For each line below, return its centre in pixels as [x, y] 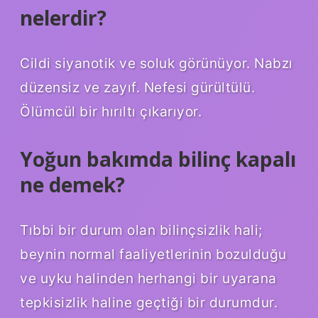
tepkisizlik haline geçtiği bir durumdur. [149, 302]
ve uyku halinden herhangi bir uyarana [148, 278]
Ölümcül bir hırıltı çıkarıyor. [111, 112]
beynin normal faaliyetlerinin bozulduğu [153, 254]
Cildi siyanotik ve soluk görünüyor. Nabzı [157, 64]
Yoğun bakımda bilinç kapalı [158, 159]
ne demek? [72, 185]
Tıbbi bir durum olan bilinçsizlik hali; [141, 230]
